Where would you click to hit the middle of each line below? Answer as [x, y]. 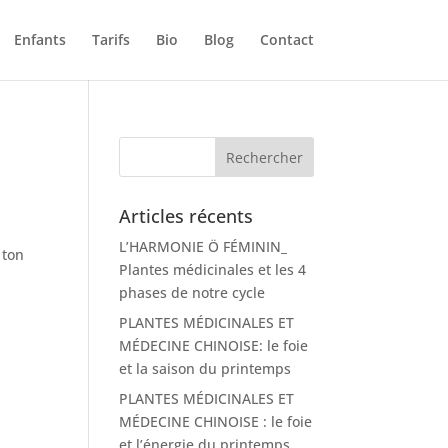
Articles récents [186, 216]
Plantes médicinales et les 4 [213, 269]
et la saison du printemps [205, 368]
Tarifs [110, 39]
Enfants [39, 39]
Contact [286, 39]
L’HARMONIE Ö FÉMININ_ [203, 246]
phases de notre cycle [192, 292]
